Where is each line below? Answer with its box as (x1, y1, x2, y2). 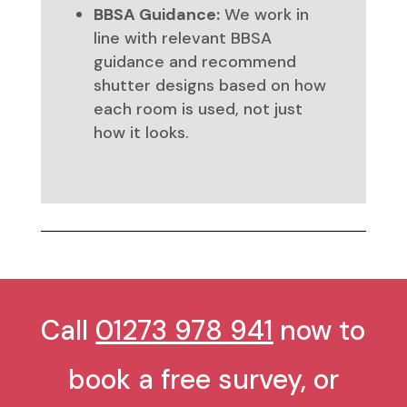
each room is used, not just (93, 98, 303, 121)
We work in (219, 4, 309, 26)
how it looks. (93, 122, 189, 144)
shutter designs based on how (93, 74, 326, 97)
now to (273, 313, 366, 349)
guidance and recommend (93, 51, 296, 74)
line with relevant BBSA (93, 27, 272, 50)
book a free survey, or (67, 362, 339, 398)
